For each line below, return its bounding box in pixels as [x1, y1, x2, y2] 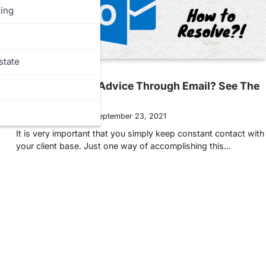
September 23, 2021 [94, 111, 166, 121]
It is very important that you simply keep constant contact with [16, 128, 264, 138]
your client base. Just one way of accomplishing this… [16, 140, 231, 151]
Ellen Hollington [26, 111, 80, 121]
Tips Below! [16, 92, 76, 105]
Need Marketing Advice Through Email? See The [16, 79, 259, 92]
